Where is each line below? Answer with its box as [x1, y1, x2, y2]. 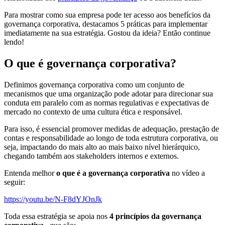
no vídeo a [170, 169, 205, 178]
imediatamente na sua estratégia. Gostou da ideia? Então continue [4, 29, 210, 38]
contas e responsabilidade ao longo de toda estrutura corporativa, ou [4, 134, 218, 143]
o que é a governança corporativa [56, 169, 170, 178]
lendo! [4, 38, 24, 47]
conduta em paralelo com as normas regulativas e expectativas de [4, 98, 209, 107]
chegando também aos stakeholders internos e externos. [4, 152, 179, 161]
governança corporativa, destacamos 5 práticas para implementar [4, 20, 207, 29]
